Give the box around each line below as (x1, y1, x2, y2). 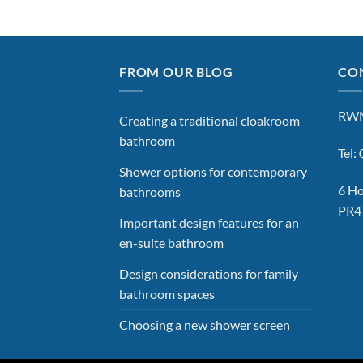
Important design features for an (119, 215, 299, 231)
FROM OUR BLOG (119, 63, 233, 79)
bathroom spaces (119, 286, 215, 302)
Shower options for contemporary (119, 164, 307, 180)
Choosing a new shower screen (119, 317, 290, 333)
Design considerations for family (119, 266, 298, 282)
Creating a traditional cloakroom (119, 113, 300, 129)
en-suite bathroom (119, 235, 224, 251)
